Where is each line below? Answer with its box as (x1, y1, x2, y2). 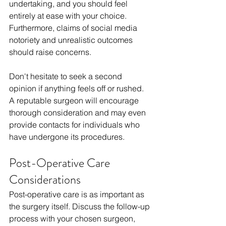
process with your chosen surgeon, (9, 213, 137, 224)
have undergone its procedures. (9, 132, 125, 142)
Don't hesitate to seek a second (9, 71, 124, 82)
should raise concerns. (9, 47, 91, 58)
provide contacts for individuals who (9, 120, 142, 130)
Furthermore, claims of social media (9, 23, 139, 33)
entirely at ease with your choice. (9, 11, 129, 21)
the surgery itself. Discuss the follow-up (9, 201, 152, 212)
